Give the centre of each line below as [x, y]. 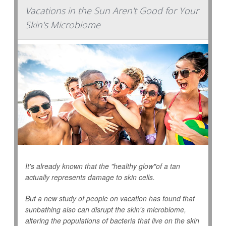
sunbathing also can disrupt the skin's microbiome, [106, 210]
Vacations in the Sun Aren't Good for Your [112, 11]
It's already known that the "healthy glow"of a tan [103, 166]
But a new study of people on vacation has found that [110, 199]
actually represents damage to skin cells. [90, 177]
